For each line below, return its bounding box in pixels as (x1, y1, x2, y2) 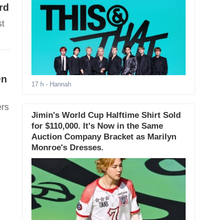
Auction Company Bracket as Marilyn (31, 132, 176, 142)
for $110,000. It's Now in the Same (31, 121, 163, 131)
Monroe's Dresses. (31, 143, 104, 153)
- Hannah (43, 81, 71, 88)
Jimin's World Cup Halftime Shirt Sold (31, 110, 181, 120)
